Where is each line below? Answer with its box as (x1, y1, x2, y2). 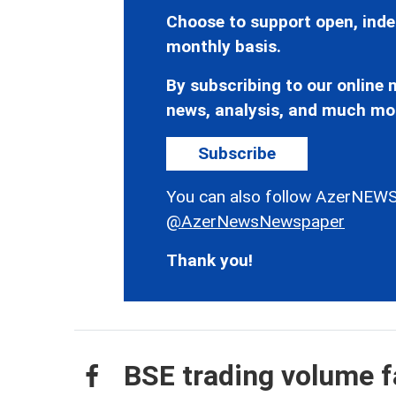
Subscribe (198, 142, 276, 164)
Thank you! (166, 249, 253, 270)
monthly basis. (166, 35, 281, 57)
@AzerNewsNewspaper (166, 210, 345, 232)
